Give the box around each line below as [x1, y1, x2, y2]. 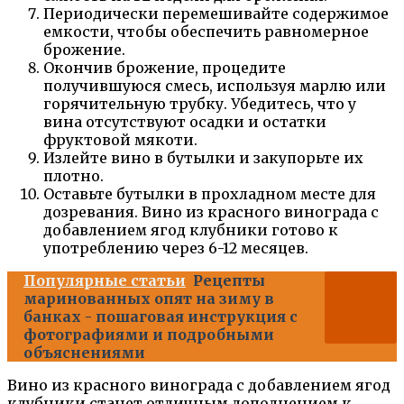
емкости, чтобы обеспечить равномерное [43, 23, 369, 41]
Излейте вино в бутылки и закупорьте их [43, 149, 363, 167]
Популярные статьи [23, 271, 186, 289]
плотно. [43, 167, 104, 185]
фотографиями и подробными [23, 326, 274, 344]
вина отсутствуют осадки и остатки [43, 113, 326, 131]
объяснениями [23, 344, 145, 362]
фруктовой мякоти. [43, 131, 197, 149]
